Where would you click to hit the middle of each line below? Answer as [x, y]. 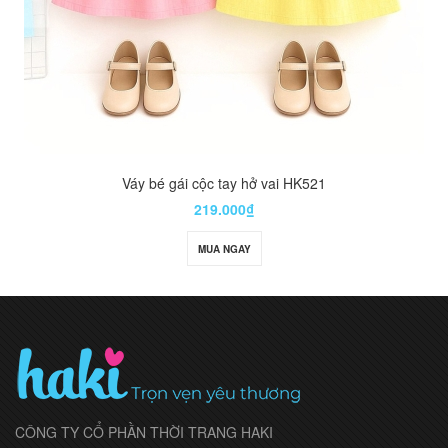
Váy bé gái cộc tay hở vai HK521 [224, 183]
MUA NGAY [224, 249]
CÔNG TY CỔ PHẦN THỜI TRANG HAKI [144, 432]
